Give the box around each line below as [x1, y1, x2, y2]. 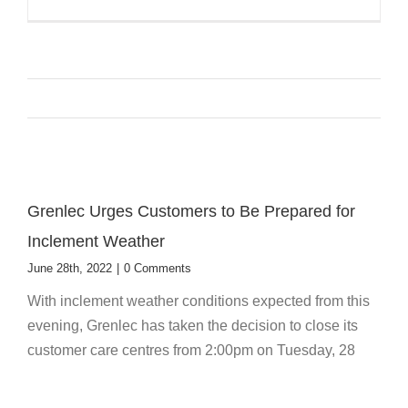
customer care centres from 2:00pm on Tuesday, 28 [27, 342, 355, 358]
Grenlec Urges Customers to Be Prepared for [27, 201, 355, 220]
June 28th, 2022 [27, 260, 112, 275]
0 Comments [124, 260, 191, 275]
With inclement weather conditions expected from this [27, 292, 370, 309]
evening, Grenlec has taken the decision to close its [27, 317, 358, 333]
